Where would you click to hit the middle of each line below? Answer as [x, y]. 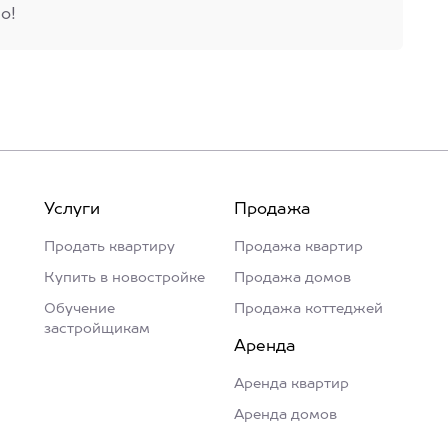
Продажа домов [292, 278]
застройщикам [97, 329]
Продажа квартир [298, 247]
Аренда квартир [291, 384]
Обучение [79, 309]
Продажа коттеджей [308, 309]
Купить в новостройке [124, 278]
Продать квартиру [109, 247]
